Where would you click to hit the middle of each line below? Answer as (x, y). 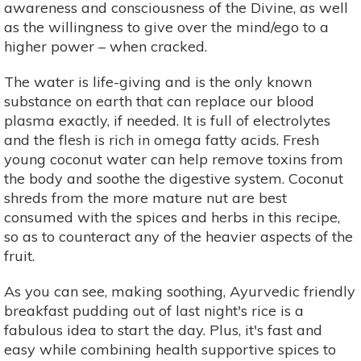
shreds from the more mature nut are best (145, 197)
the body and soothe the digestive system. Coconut (174, 178)
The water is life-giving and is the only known (158, 81)
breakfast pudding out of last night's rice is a (154, 310)
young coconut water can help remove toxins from (174, 159)
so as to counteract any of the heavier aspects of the (178, 236)
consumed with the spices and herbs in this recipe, (172, 217)
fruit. (19, 255)
